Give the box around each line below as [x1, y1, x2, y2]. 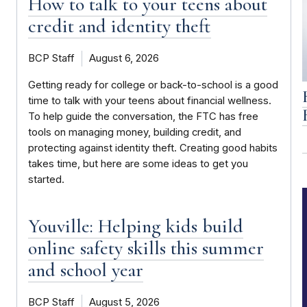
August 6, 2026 [88, 52, 159, 65]
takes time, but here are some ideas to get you [27, 158, 248, 171]
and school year [27, 258, 143, 282]
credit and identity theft [27, 14, 211, 38]
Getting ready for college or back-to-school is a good [27, 79, 278, 92]
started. [27, 173, 64, 186]
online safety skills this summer [27, 236, 264, 260]
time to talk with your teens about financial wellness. [27, 95, 271, 108]
